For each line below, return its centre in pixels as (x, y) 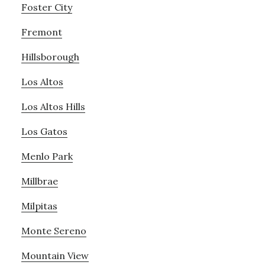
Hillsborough (50, 56)
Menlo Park (47, 156)
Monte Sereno (54, 230)
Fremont (41, 32)
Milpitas (39, 206)
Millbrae (39, 181)
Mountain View (55, 255)
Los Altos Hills (53, 106)
